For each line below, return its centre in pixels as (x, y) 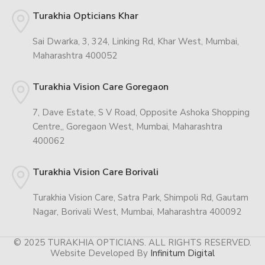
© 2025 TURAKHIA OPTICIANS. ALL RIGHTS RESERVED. (132, 243)
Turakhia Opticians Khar (85, 16)
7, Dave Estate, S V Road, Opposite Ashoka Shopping (141, 113)
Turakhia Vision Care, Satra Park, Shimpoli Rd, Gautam (140, 198)
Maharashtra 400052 (75, 56)
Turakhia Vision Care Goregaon (101, 87)
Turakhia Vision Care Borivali (96, 172)
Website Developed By (100, 253)
